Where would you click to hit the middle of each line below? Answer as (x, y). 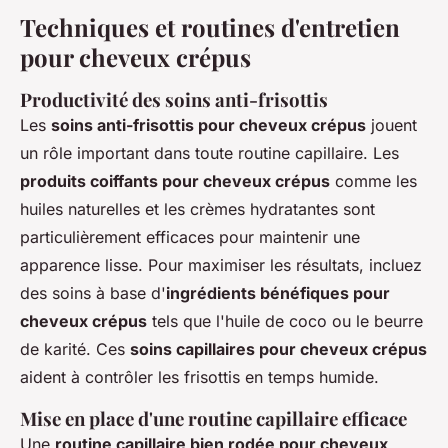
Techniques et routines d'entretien (210, 27)
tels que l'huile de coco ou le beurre (285, 321)
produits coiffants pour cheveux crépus (175, 181)
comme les (373, 181)
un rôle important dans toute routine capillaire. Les (209, 153)
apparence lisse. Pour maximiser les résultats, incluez (221, 265)
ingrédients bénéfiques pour (278, 293)
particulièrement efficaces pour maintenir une (190, 237)
